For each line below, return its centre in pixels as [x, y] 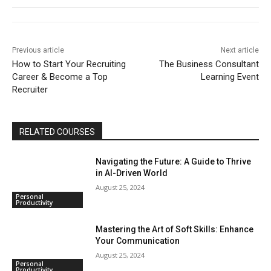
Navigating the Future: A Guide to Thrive [174, 162]
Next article [240, 51]
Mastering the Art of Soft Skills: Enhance [175, 229]
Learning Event [230, 77]
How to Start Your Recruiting [69, 64]
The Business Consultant [209, 64]
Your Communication [138, 240]
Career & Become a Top [60, 77]
